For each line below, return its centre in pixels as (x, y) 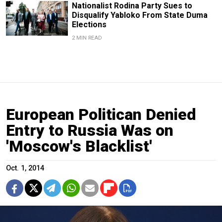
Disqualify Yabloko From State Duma (139, 15)
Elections (89, 24)
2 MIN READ (87, 38)
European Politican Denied (101, 114)
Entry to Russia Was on (90, 130)
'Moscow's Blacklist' (79, 146)
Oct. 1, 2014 (25, 168)
